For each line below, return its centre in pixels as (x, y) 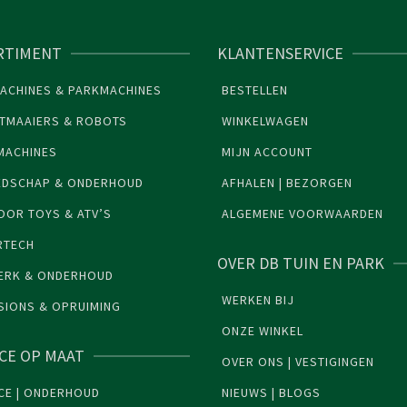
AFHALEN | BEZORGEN (287, 183)
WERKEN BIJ (258, 300)
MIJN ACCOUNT (267, 152)
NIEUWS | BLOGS (271, 393)
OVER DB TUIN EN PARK (301, 263)
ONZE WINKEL (263, 331)
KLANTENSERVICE (280, 54)
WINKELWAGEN (265, 121)
